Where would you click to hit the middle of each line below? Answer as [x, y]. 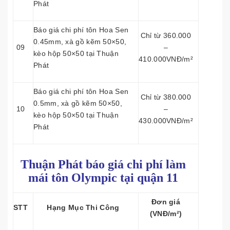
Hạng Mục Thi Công [83, 207]
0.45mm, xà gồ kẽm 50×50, [80, 42]
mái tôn [50, 178]
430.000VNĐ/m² [166, 121]
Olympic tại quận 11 [125, 178]
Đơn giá [166, 202]
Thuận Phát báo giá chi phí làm [103, 164]
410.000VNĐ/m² [166, 59]
